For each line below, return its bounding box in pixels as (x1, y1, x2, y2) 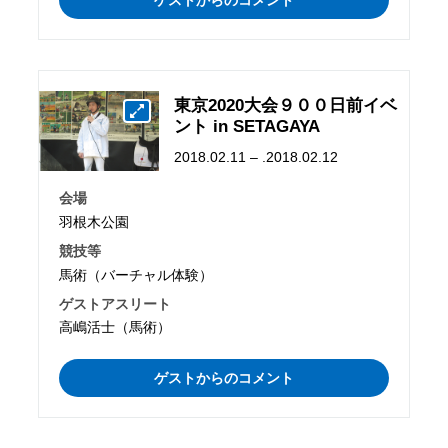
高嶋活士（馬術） (59, 319, 172, 336)
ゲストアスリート (59, 295, 172, 312)
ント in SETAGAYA (174, 117, 321, 137)
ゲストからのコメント (154, 370, 294, 387)
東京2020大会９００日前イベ (174, 96, 398, 116)
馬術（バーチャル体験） (59, 266, 214, 283)
